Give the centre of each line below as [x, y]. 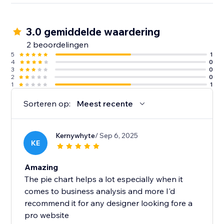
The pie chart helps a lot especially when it [104, 179]
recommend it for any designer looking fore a [109, 203]
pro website [47, 215]
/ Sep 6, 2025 [117, 136]
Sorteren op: [47, 104]
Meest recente [105, 104]
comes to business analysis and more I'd [100, 191]
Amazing [41, 167]
